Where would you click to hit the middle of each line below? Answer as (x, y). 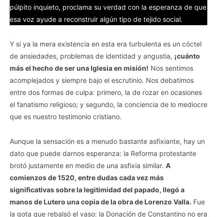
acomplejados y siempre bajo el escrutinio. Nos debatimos (102, 80)
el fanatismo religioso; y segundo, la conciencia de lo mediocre (108, 104)
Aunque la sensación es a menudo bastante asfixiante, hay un (107, 141)
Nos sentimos (171, 68)
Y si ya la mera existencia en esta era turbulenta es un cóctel (106, 44)
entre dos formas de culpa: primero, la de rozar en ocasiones (106, 92)
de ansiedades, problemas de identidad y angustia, (92, 56)
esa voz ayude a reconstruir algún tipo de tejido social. (96, 19)
